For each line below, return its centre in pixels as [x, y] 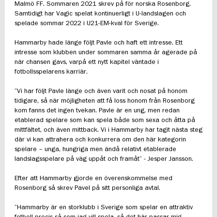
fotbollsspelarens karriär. [51, 72]
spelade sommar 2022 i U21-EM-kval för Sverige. [87, 23]
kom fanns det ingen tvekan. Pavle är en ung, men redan [97, 111]
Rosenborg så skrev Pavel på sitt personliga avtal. [87, 188]
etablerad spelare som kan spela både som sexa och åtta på [105, 120]
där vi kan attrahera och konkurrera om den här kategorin [100, 140]
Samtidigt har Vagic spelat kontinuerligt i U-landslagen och [100, 14]
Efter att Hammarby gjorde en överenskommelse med [93, 178]
